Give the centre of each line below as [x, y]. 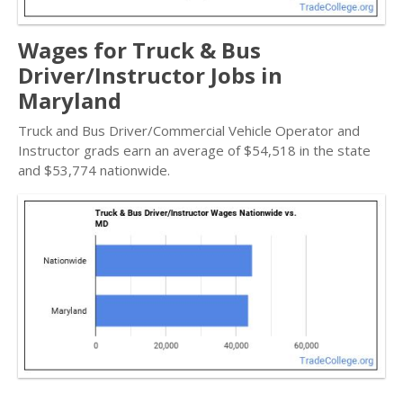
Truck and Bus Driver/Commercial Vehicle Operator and [189, 130]
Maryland [70, 100]
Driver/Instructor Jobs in [150, 75]
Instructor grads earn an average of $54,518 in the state [194, 150]
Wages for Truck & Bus [139, 50]
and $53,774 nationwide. [94, 170]
